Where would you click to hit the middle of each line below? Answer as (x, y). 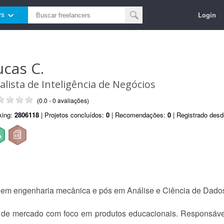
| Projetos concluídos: (72, 115)
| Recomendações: (138, 115)
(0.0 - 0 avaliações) (63, 100)
